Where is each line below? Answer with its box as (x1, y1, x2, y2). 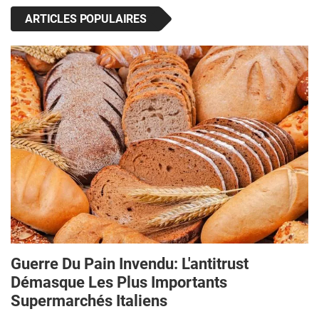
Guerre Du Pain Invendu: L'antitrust (11, 254, 249, 273)
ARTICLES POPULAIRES (25, 11, 147, 26)
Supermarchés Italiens (11, 291, 167, 310)
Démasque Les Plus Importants (11, 273, 227, 292)
